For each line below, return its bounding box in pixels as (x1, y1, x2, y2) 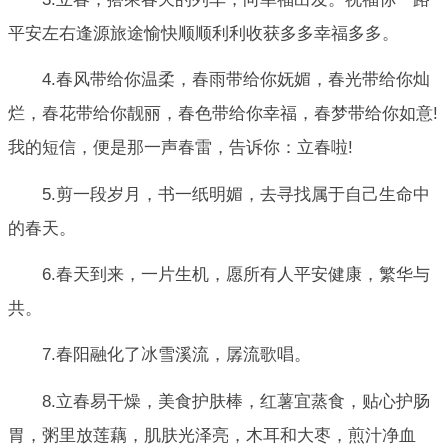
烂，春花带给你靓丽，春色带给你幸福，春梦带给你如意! (8, 104, 438, 124)
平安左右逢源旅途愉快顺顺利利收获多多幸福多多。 (8, 23, 399, 43)
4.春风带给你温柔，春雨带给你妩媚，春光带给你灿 (42, 70, 430, 90)
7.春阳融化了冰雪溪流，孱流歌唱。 (42, 345, 311, 365)
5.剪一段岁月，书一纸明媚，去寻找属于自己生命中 (42, 184, 430, 204)
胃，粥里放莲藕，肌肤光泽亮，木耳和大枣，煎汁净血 (8, 425, 416, 445)
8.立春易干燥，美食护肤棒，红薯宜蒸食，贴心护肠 (42, 391, 430, 411)
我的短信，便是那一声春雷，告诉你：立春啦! (8, 138, 353, 158)
